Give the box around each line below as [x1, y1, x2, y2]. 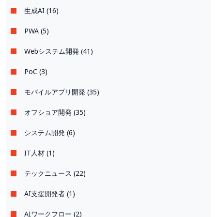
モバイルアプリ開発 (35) [24, 87, 99, 96]
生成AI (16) [24, 5, 59, 15]
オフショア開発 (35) [24, 107, 86, 117]
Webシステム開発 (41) [24, 46, 93, 56]
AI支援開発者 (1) [24, 188, 75, 198]
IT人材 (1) [24, 148, 55, 157]
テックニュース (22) [24, 168, 86, 178]
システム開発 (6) [24, 127, 75, 137]
